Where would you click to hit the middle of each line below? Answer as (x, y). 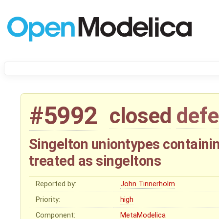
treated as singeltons (95, 161)
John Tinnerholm (148, 184)
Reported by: (56, 184)
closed (141, 116)
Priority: (48, 200)
